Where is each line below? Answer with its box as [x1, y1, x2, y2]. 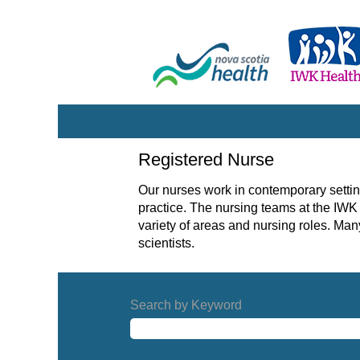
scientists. [138, 236, 194, 250]
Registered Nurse [138, 149, 274, 170]
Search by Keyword [130, 298, 242, 312]
